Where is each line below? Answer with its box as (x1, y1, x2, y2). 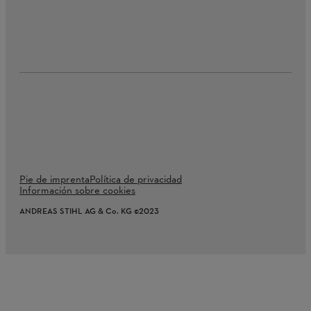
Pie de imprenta (19, 172, 90, 187)
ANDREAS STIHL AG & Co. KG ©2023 (19, 205, 159, 217)
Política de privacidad (90, 172, 182, 187)
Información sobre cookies (19, 183, 135, 199)
